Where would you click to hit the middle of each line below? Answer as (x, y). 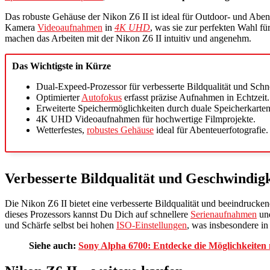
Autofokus (102, 97)
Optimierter (59, 97)
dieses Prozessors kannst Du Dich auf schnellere (98, 215)
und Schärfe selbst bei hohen (61, 225)
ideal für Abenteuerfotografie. (211, 130)
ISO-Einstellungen (152, 225)
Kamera (21, 27)
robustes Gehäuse (120, 130)
